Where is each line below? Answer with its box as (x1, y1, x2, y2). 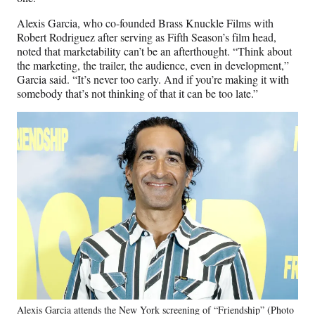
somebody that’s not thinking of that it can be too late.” (17, 85, 258, 101)
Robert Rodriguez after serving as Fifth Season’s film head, (17, 29, 276, 44)
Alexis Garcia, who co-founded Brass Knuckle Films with (17, 15, 274, 30)
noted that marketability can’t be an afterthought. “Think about (17, 43, 292, 58)
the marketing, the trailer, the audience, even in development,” (17, 57, 289, 72)
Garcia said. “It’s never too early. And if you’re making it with (17, 71, 289, 86)
